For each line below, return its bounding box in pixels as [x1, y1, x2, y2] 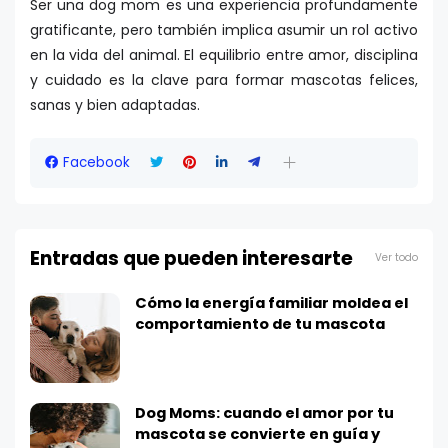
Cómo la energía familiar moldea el [135, 292, 408, 313]
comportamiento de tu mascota [135, 313, 385, 334]
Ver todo [375, 250, 418, 266]
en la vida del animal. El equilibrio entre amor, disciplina [30, 44, 418, 65]
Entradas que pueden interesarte [30, 244, 353, 272]
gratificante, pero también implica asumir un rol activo [30, 19, 418, 40]
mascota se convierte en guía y [135, 423, 380, 444]
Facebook [63, 152, 130, 172]
